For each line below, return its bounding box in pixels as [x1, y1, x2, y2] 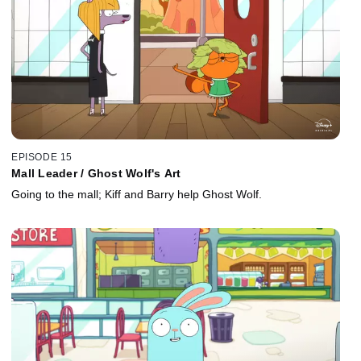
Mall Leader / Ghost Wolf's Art [11, 166, 181, 180]
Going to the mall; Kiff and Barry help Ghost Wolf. [11, 187, 262, 201]
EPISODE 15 [11, 151, 73, 163]
